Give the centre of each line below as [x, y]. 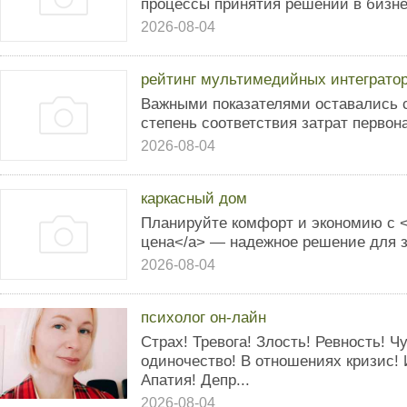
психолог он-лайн [203, 317]
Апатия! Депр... [195, 380]
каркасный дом [194, 198]
